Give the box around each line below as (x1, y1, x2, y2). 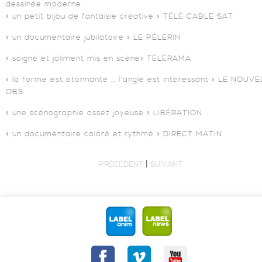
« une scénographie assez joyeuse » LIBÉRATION (6, 108, 202, 118)
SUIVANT (150, 159, 182, 169)
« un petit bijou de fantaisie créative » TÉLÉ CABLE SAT (6, 11, 233, 21)
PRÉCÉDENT (98, 159, 143, 169)
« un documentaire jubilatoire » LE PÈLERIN (6, 32, 181, 42)
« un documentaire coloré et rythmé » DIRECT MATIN (6, 129, 222, 139)
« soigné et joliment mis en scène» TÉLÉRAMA (6, 53, 191, 63)
